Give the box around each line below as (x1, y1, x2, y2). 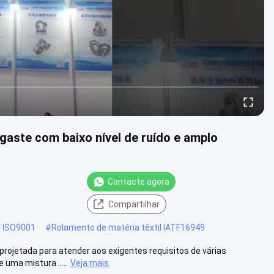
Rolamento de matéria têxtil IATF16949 (51, 222, 205, 232)
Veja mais (70, 257, 109, 268)
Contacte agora (108, 176, 169, 187)
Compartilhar (108, 199, 160, 209)
